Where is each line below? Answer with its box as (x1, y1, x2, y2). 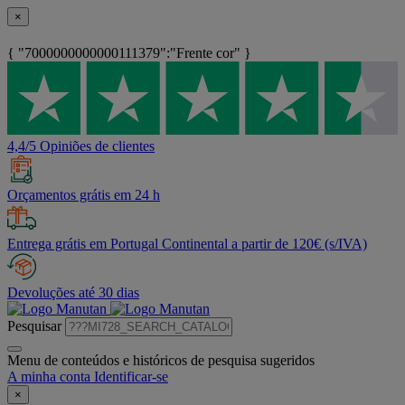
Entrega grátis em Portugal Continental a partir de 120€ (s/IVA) (7, 236, 367, 252)
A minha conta (7, 369, 90, 385)
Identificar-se (94, 369, 168, 385)
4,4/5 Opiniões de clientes (7, 138, 155, 155)
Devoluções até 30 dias (7, 285, 139, 301)
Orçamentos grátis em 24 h (7, 187, 160, 203)
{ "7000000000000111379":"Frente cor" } (7, 45, 251, 61)
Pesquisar (7, 318, 61, 334)
